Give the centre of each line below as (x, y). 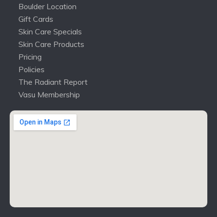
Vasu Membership (49, 95)
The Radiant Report (53, 82)
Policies (31, 70)
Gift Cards (36, 19)
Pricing (30, 57)
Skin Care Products (51, 44)
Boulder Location (47, 7)
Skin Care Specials (50, 32)
